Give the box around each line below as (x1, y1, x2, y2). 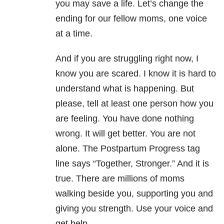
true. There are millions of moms (55, 173, 184, 184)
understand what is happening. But (55, 83, 194, 94)
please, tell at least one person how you (55, 98, 213, 109)
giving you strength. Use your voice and (55, 203, 213, 214)
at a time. (55, 28, 92, 39)
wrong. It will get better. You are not (55, 128, 195, 139)
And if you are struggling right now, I (55, 53, 198, 64)
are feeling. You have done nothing (55, 113, 194, 124)
